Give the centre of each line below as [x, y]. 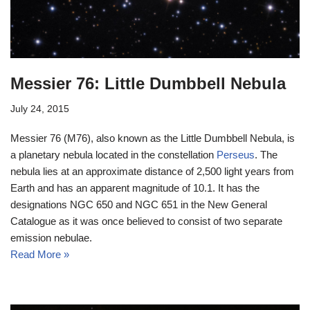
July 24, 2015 [40, 109]
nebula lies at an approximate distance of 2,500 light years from [152, 171]
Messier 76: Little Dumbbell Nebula [148, 83]
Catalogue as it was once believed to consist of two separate [146, 221]
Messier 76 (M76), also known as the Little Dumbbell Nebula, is [153, 138]
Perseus [236, 154]
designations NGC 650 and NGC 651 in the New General [139, 204]
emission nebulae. [51, 237]
